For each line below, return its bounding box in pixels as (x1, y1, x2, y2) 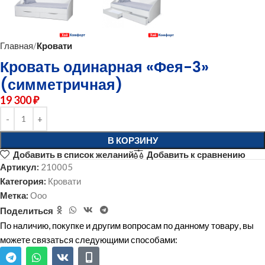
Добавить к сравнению (146, 148, 245, 160)
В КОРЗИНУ (107, 134, 158, 146)
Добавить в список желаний (12, 148, 134, 160)
